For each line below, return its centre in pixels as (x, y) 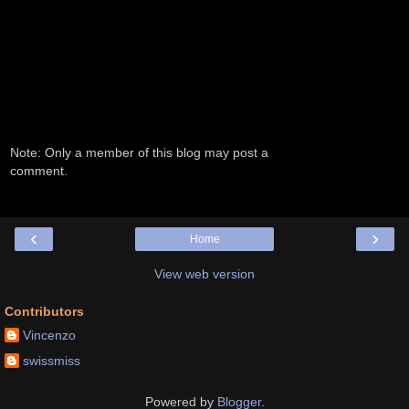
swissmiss (52, 360)
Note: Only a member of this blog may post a (139, 153)
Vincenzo (49, 336)
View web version (204, 273)
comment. (39, 171)
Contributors (44, 311)
